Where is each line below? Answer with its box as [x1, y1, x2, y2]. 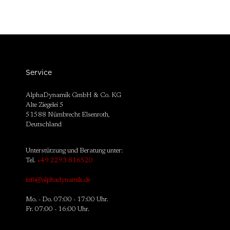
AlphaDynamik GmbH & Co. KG [26, 92, 121, 99]
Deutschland [26, 121, 62, 128]
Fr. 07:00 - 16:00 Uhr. [26, 206, 89, 213]
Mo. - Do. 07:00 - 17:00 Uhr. [26, 196, 108, 203]
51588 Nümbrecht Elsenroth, [26, 111, 109, 119]
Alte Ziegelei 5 [26, 102, 64, 109]
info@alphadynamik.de [26, 177, 90, 184]
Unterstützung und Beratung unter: [26, 147, 123, 155]
